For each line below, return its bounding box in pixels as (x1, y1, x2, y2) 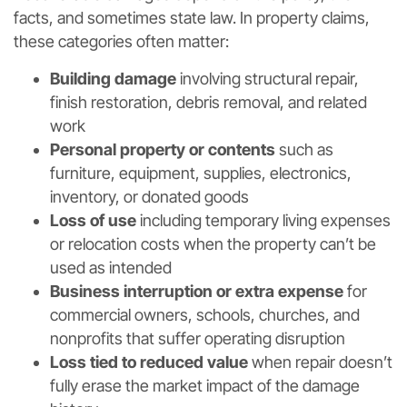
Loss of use (50, 210, 136, 230)
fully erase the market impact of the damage (50, 375, 360, 395)
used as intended (50, 257, 172, 277)
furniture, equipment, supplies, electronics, (50, 163, 352, 183)
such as (275, 139, 333, 159)
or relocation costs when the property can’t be (50, 233, 376, 253)
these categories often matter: (14, 31, 229, 51)
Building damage (50, 68, 176, 88)
